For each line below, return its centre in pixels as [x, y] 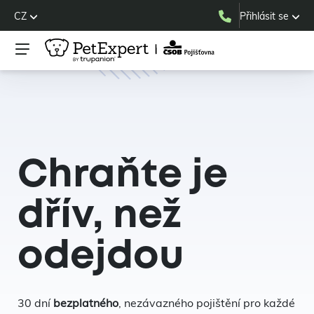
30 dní [35, 303]
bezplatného [86, 303]
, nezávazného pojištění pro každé [207, 303]
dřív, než [100, 216]
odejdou [101, 257]
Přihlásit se [264, 16]
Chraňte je [123, 176]
